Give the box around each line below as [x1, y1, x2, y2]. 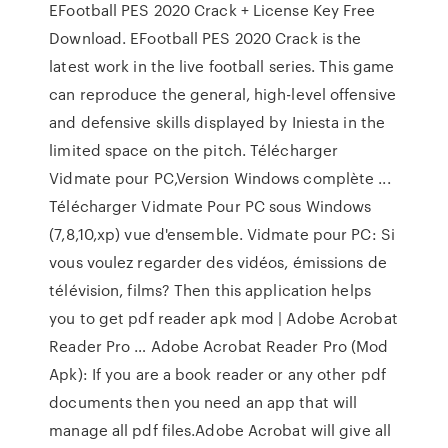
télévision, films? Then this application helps [49, 279, 371, 301]
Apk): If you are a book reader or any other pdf [49, 363, 386, 385]
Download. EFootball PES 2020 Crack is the [49, 27, 362, 49]
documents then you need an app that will [49, 391, 358, 413]
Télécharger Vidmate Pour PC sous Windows [49, 195, 372, 217]
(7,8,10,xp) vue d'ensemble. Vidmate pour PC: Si [49, 223, 395, 245]
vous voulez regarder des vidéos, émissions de [49, 251, 387, 273]
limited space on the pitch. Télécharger [49, 139, 339, 161]
